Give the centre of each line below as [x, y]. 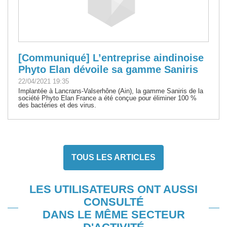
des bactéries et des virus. [57, 105]
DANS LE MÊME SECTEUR [113, 214]
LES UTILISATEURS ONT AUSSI [113, 189]
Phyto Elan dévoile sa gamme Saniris [108, 69]
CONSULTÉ [113, 202]
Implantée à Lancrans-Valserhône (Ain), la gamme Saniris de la [111, 91]
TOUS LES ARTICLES [113, 157]
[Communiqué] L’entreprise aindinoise [111, 58]
